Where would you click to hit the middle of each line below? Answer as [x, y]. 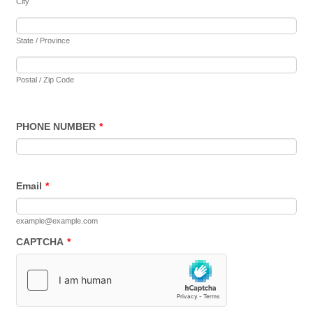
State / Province [43, 41]
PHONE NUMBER [56, 126]
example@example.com [57, 221]
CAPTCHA [40, 242]
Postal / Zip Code [45, 80]
